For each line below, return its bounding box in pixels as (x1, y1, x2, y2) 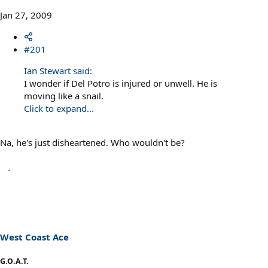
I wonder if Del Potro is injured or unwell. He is (24, 77, 217, 90)
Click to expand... (24, 102, 94, 115)
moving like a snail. (24, 90, 103, 102)
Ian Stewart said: (24, 65, 92, 77)
